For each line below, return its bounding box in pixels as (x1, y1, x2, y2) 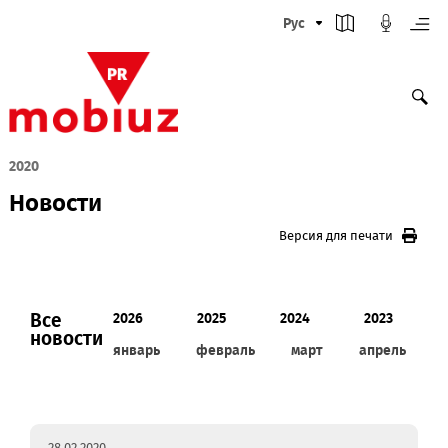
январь (126, 380, 179, 400)
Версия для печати (310, 253, 437, 271)
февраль (218, 380, 284, 400)
